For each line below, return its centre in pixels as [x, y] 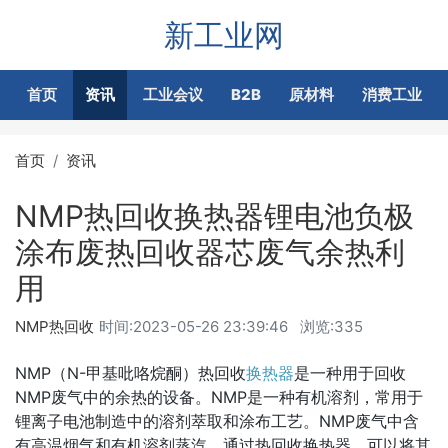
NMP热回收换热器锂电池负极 [214, 216]
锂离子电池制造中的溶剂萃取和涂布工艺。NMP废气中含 [217, 421]
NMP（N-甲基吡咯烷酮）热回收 [130, 373]
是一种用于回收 [350, 373]
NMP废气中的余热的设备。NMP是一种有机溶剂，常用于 [219, 397]
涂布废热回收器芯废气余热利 [210, 252]
